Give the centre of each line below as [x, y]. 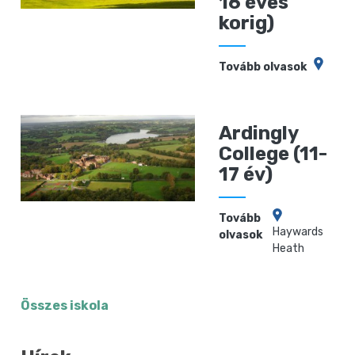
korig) [247, 23]
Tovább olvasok [263, 67]
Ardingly [259, 133]
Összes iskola [65, 305]
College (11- [273, 153]
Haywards [298, 231]
